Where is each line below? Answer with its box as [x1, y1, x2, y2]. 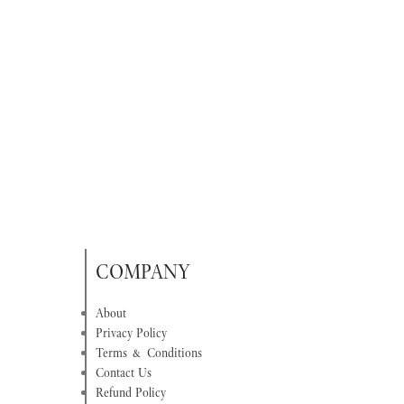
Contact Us [95, 364, 151, 381]
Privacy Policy [95, 325, 167, 342]
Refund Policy [95, 384, 166, 401]
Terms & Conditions [95, 344, 202, 362]
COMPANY [95, 259, 190, 285]
